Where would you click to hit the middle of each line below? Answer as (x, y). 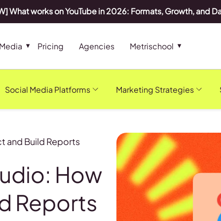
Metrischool (152, 46)
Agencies (97, 46)
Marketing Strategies (155, 89)
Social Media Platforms (47, 89)
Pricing (51, 46)
